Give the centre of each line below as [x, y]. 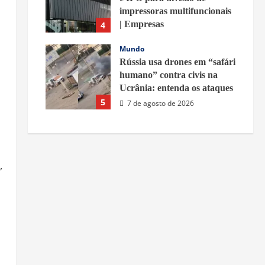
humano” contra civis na [168, 75]
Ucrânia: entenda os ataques [176, 88]
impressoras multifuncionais [175, 11]
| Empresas [141, 24]
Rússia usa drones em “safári [177, 62]
